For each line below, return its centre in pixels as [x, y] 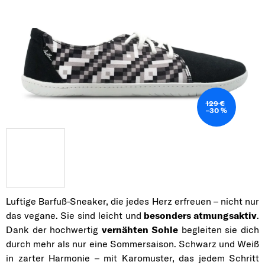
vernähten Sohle [140, 230]
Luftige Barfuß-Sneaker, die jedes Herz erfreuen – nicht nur [132, 201]
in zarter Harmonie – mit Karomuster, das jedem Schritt [132, 258]
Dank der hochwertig [54, 230]
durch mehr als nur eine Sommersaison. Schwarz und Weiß [132, 244]
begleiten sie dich [219, 230]
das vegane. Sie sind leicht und [75, 215]
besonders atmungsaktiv [201, 215]
